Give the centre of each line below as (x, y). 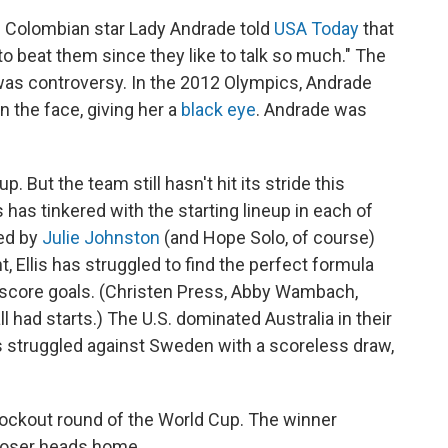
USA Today (316, 29)
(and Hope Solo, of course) (267, 238)
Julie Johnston (101, 238)
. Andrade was (311, 110)
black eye (218, 110)
